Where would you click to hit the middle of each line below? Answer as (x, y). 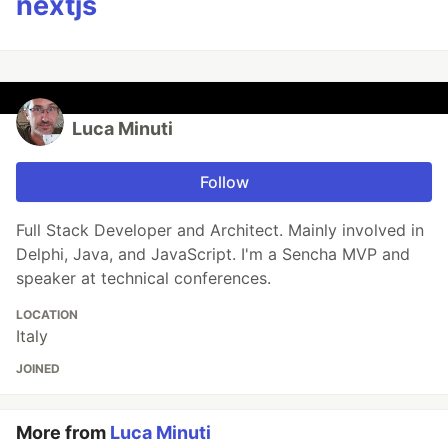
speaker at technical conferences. (143, 278)
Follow (224, 182)
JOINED (38, 369)
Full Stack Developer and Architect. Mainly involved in (220, 230)
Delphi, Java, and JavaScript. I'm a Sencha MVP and (213, 254)
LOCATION (47, 315)
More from (63, 433)
